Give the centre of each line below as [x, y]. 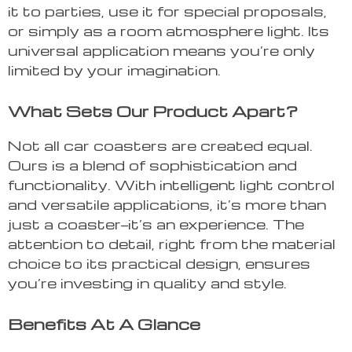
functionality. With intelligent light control [171, 185]
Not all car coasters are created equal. [160, 145]
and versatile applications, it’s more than [167, 204]
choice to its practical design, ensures [159, 263]
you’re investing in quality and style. [147, 283]
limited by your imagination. [114, 70]
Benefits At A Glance [104, 324]
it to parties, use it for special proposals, [167, 11]
